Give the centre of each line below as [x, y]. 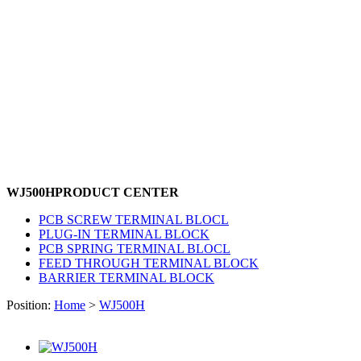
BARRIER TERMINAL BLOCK [127, 277]
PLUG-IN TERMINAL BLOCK [124, 234]
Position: [29, 305]
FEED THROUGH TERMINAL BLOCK [149, 263]
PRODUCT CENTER [117, 192]
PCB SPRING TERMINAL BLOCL [135, 248]
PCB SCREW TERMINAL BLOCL [134, 219]
